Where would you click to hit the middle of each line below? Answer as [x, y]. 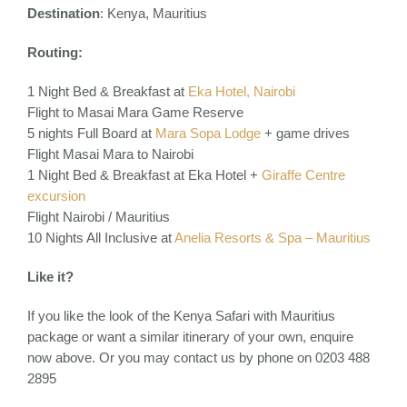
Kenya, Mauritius [155, 14]
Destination [64, 14]
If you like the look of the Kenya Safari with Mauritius [181, 316]
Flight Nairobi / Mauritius [99, 217]
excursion [56, 196]
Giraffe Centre [303, 175]
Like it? [50, 277]
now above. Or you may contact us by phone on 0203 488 [199, 358]
